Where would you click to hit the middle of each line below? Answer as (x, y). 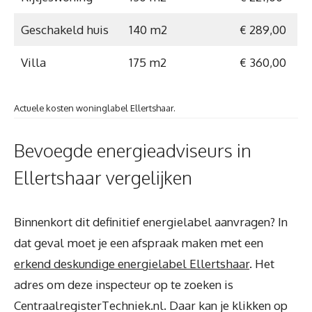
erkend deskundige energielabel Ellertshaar (132, 263)
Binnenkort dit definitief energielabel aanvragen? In (151, 221)
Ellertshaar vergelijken (103, 177)
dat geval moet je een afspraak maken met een (139, 242)
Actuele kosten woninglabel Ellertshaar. (95, 108)
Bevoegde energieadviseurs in (133, 150)
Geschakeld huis (64, 29)
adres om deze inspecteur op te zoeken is (124, 284)
